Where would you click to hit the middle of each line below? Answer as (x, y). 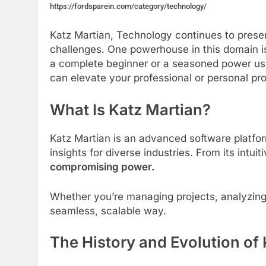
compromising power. (102, 167)
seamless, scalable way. (108, 210)
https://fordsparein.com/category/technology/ (128, 6)
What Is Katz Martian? (130, 109)
